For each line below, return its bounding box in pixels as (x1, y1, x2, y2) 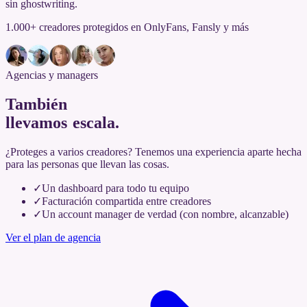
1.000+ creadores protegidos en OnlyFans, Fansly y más (5, 21, 249, 33)
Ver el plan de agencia (5, 231, 101, 243)
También (5, 95, 67, 113)
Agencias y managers (5, 69, 98, 81)
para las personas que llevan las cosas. (5, 158, 169, 170)
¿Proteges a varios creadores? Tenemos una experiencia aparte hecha (5, 145, 302, 158)
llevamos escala (5, 113, 116, 132)
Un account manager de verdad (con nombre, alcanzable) (42, 208, 288, 220)
